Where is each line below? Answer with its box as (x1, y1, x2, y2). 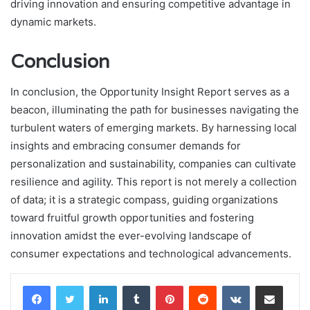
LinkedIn (116, 280, 152, 291)
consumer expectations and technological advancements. (10, 247, 291, 261)
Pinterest (183, 280, 222, 291)
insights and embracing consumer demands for (10, 139, 241, 153)
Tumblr (149, 280, 179, 291)
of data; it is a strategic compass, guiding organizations (10, 193, 278, 207)
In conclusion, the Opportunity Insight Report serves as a (10, 85, 289, 99)
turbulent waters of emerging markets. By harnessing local (10, 121, 297, 135)
